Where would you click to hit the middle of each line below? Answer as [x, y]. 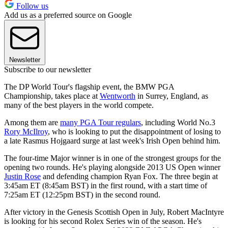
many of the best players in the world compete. [80, 105]
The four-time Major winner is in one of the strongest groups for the [112, 158]
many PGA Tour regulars [101, 123]
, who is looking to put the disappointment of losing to [134, 132]
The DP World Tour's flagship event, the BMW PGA [89, 87]
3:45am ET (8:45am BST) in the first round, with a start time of [106, 186]
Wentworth [118, 96]
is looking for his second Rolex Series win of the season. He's [103, 221]
